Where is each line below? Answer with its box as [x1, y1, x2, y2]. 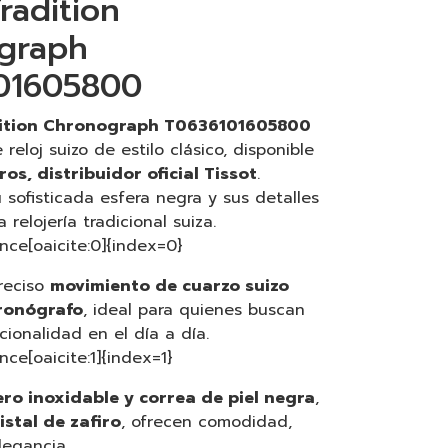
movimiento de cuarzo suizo [50, 274, 289, 299]
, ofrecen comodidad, [121, 410, 292, 435]
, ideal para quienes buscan [83, 298, 305, 323]
